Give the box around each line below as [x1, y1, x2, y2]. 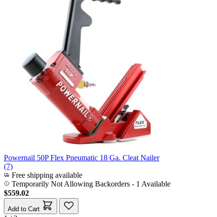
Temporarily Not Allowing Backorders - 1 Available [12, 179, 170, 188]
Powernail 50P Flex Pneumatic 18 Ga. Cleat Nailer [4, 153, 159, 162]
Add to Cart [8, 205, 40, 213]
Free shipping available [10, 170, 82, 179]
